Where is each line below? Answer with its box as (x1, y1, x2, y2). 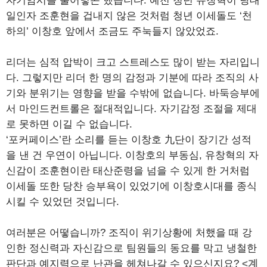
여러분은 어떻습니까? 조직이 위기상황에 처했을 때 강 (6, 227, 252, 239)
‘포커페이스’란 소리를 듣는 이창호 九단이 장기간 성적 (6, 134, 252, 146)
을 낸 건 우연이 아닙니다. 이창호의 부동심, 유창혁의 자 (6, 150, 259, 162)
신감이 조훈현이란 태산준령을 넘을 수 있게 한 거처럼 (6, 165, 250, 177)
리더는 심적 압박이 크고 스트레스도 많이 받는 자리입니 (6, 57, 260, 69)
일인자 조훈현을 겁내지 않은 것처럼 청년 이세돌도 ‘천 (6, 10, 252, 22)
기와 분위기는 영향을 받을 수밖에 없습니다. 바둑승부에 (6, 88, 260, 100)
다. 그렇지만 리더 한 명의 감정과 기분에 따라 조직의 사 (6, 72, 259, 84)
